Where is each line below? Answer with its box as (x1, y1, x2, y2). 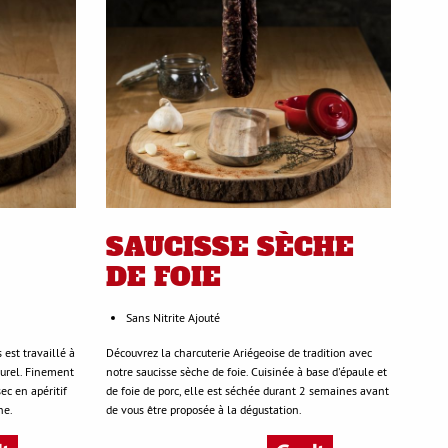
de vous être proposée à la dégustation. (106, 402, 302, 418)
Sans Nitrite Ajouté (126, 310, 220, 326)
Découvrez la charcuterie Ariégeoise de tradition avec (106, 345, 372, 361)
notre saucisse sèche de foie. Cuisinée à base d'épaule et (106, 364, 387, 380)
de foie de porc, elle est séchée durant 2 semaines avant (106, 383, 389, 399)
